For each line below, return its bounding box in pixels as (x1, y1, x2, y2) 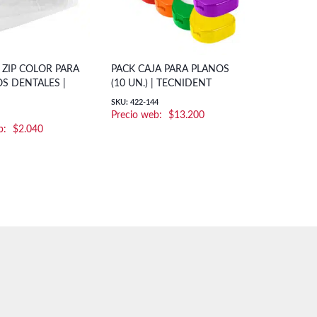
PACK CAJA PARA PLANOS (110, 64, 229, 75)
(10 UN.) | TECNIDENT (110, 79, 212, 89)
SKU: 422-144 (110, 98, 158, 107)
